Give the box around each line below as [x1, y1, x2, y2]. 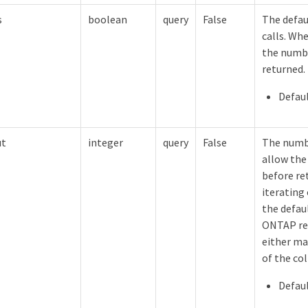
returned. [262, 61, 305, 76]
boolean [88, 12, 127, 26]
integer [88, 135, 123, 149]
